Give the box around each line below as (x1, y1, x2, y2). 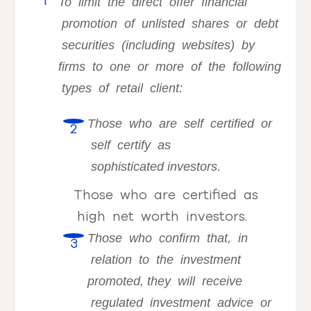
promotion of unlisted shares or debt (58, 16, 279, 31)
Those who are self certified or (87, 116, 273, 131)
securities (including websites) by (58, 37, 262, 52)
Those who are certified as (74, 185, 259, 204)
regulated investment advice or (87, 295, 272, 310)
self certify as (87, 137, 171, 152)
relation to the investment (87, 252, 242, 267)
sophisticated (87, 159, 168, 174)
